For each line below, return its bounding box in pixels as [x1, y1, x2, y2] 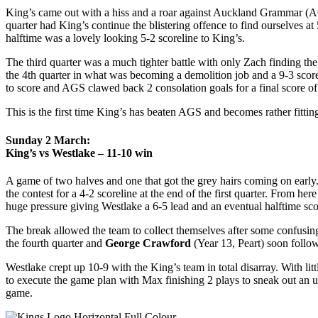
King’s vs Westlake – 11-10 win [6, 146, 153, 159]
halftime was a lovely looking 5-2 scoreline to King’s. [6, 32, 245, 45]
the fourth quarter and [6, 236, 105, 249]
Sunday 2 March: [6, 133, 90, 146]
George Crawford [105, 236, 191, 249]
